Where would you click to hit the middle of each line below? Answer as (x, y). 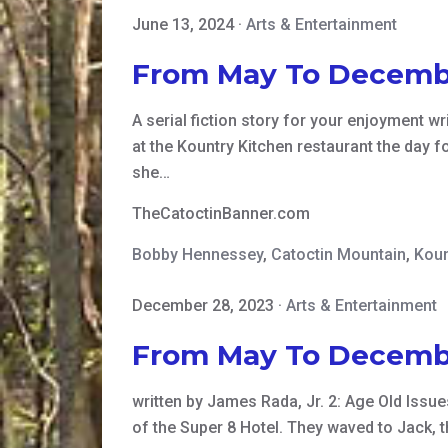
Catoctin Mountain (338, 255)
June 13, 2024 (183, 25)
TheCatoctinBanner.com (221, 214)
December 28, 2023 (203, 306)
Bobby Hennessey (197, 255)
